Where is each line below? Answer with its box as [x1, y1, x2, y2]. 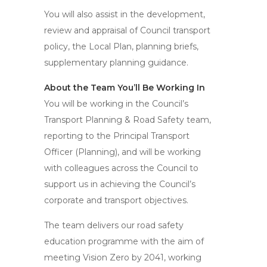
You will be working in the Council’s [44, 98, 188, 109]
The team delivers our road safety [44, 220, 184, 231]
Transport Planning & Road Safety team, [44, 114, 211, 125]
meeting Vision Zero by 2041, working [44, 252, 201, 263]
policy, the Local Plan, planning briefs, [44, 41, 198, 52]
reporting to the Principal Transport [44, 131, 190, 141]
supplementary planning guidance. [44, 57, 188, 68]
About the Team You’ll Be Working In [44, 82, 205, 93]
